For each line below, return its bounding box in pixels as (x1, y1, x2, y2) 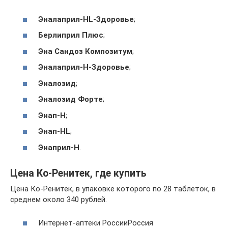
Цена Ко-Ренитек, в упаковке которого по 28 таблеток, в (10, 184, 216, 193)
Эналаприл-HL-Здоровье (38, 14, 134, 24)
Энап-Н (38, 110, 66, 120)
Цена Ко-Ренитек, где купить (10, 167, 147, 179)
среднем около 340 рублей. (10, 194, 107, 204)
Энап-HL (38, 127, 70, 136)
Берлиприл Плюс (38, 31, 103, 40)
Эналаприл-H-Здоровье (38, 63, 129, 72)
